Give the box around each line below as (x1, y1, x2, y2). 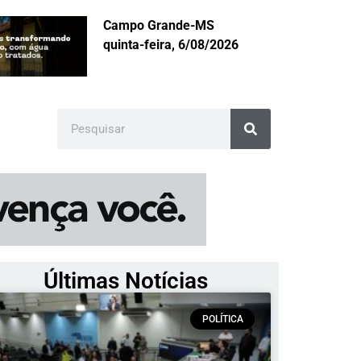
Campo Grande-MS (103, 18, 214, 33)
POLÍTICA (201, 313, 243, 326)
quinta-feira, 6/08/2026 (103, 37, 239, 52)
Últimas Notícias (43, 268, 208, 295)
